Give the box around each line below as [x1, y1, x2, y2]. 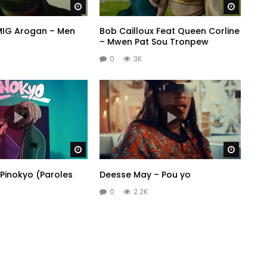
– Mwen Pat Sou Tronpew [100, 36, 209, 48]
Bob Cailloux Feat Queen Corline [100, 25, 240, 38]
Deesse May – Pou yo [100, 168, 191, 181]
